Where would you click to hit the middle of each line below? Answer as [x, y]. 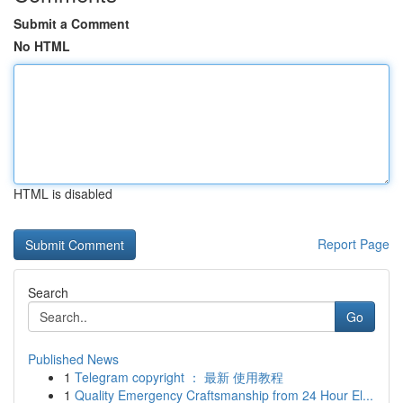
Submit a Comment [72, 23]
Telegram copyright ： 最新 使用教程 [179, 377]
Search [48, 292]
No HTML [42, 46]
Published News [73, 359]
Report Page [354, 244]
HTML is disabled [63, 193]
